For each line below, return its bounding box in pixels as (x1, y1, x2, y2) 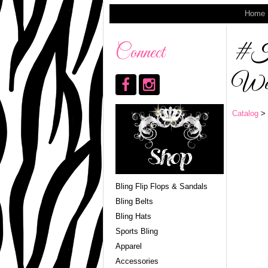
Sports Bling (115, 226, 158, 236)
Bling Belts (115, 196, 153, 206)
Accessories (115, 256, 159, 266)
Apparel (115, 241, 142, 251)
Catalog (232, 108, 259, 118)
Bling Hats (115, 211, 151, 221)
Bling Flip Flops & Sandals (115, 181, 208, 191)
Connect (115, 41, 165, 65)
